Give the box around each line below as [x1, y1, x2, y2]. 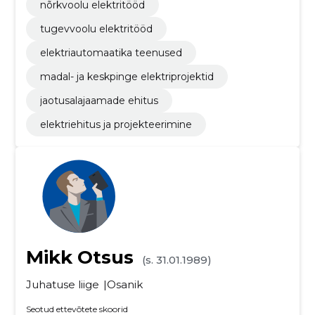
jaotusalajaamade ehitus [39, 94, 158, 107]
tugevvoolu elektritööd [39, 22, 153, 35]
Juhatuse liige [25, 278, 99, 291]
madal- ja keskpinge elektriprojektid [39, 70, 214, 83]
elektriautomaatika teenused [39, 46, 182, 59]
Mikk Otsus [25, 246, 134, 269]
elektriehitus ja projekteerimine [39, 118, 192, 131]
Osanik [106, 278, 143, 291]
